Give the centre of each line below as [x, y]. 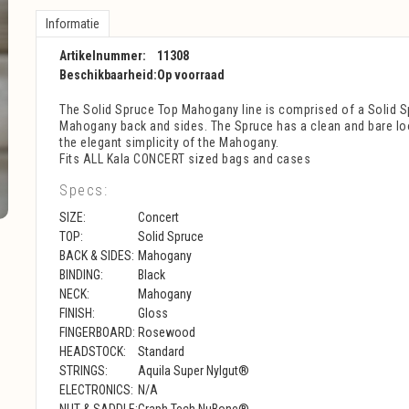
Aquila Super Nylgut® [194, 370]
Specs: [84, 190]
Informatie [73, 24]
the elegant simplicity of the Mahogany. [169, 142]
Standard [161, 351]
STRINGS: [84, 370]
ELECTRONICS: [96, 389]
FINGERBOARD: [97, 332]
